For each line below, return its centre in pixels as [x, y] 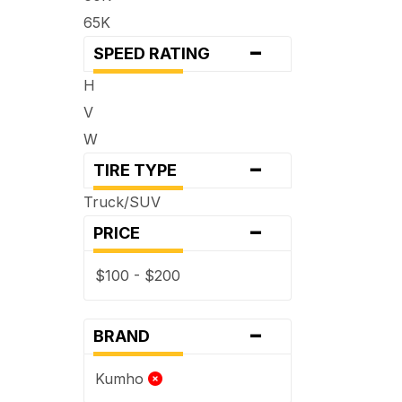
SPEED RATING [157, 53]
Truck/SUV [122, 201]
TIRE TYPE [141, 170]
